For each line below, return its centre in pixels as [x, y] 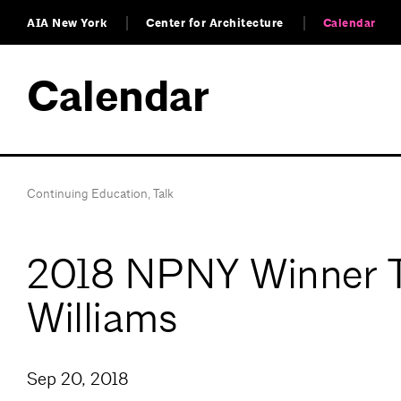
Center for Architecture [215, 23]
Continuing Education [87, 193]
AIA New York [67, 23]
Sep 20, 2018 [78, 380]
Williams [102, 318]
